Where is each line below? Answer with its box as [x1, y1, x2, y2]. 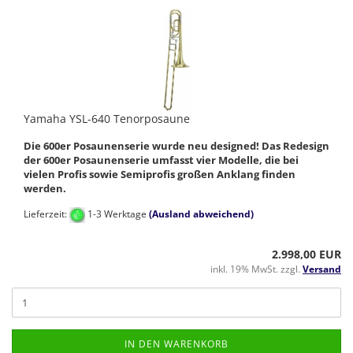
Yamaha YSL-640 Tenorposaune [24, 111, 190, 127]
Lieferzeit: [24, 207, 69, 221]
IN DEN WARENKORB [124, 337, 229, 351]
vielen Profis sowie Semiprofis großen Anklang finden [24, 167, 295, 182]
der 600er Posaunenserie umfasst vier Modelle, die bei [24, 153, 299, 168]
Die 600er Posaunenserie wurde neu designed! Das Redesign [24, 139, 329, 154]
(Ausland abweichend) [149, 207, 254, 221]
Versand [303, 262, 341, 277]
